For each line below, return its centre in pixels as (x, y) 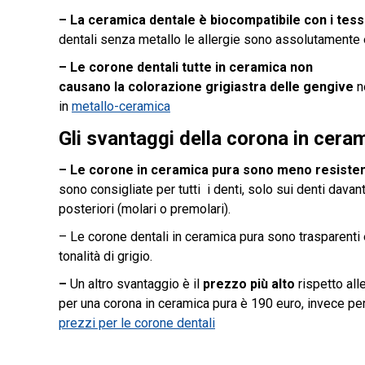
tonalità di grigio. (106, 256)
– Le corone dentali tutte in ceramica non (186, 67)
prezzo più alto (249, 284)
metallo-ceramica (121, 106)
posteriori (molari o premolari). (145, 209)
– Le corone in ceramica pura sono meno (187, 170)
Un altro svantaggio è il (136, 284)
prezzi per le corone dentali (137, 323)
